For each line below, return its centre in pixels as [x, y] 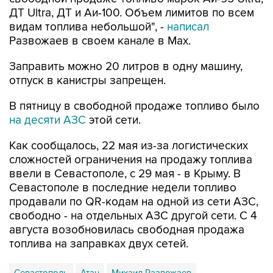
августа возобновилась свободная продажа [127, 230]
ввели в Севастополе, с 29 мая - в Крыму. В [125, 174]
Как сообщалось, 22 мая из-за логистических [129, 146]
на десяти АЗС [48, 120]
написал [188, 27]
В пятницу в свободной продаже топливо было [134, 106]
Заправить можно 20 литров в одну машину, [126, 67]
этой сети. [113, 120]
